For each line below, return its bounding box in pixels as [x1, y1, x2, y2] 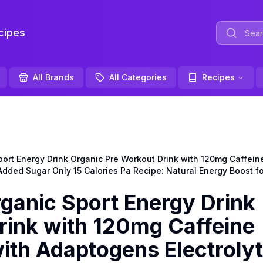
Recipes [201, 72, 235, 82]
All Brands [32, 72, 74, 82]
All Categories [109, 72, 167, 82]
